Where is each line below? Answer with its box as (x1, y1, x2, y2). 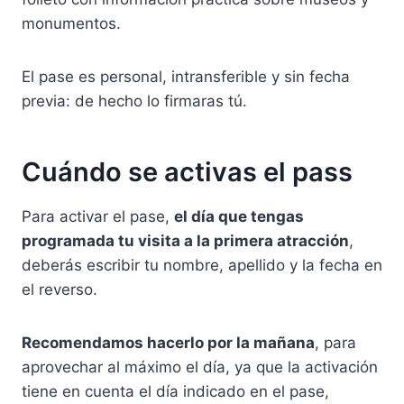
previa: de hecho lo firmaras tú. (22, 91, 247, 110)
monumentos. (22, 14, 121, 32)
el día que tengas (174, 207, 304, 225)
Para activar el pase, (22, 207, 174, 225)
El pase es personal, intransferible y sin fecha (22, 67, 350, 86)
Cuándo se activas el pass (22, 156, 353, 188)
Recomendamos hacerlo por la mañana (22, 333, 315, 352)
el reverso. (22, 280, 97, 298)
